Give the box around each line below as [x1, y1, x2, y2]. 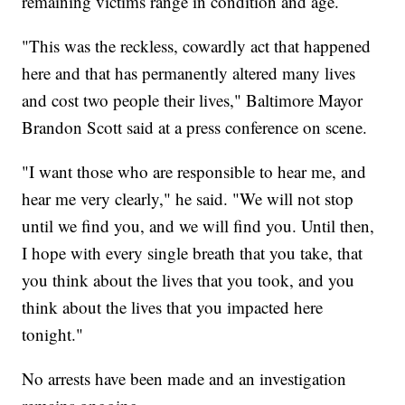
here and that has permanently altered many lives [22, 61, 356, 84]
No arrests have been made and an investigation [22, 366, 347, 390]
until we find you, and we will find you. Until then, [22, 213, 375, 237]
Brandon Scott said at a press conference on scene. [22, 115, 373, 138]
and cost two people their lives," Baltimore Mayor [22, 88, 363, 111]
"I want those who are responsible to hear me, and [22, 159, 367, 183]
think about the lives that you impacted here [22, 295, 324, 318]
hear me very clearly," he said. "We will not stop [22, 186, 354, 210]
